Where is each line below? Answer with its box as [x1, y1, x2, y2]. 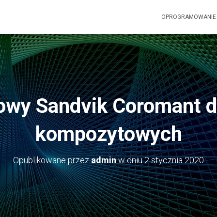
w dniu [116, 155, 144, 165]
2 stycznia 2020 [144, 155, 204, 165]
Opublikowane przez [13, 155, 91, 165]
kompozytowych [35, 122, 182, 146]
